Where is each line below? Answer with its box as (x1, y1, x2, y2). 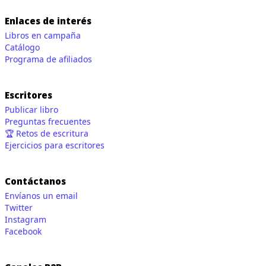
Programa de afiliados (5, 53, 92, 65)
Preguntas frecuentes (5, 116, 91, 128)
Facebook (5, 226, 42, 237)
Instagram (5, 214, 46, 226)
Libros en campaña (5, 30, 81, 42)
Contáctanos (5, 175, 66, 188)
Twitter (5, 202, 33, 214)
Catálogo (5, 42, 40, 53)
